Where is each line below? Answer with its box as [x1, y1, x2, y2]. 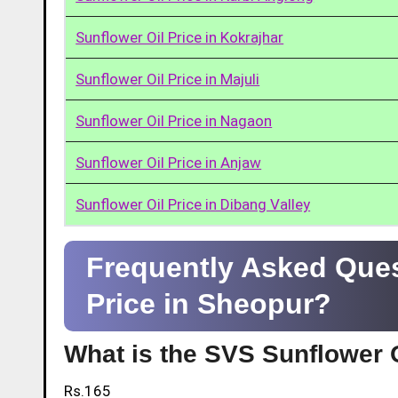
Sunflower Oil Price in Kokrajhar [76, 28, 284, 46]
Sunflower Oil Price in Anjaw [76, 153, 262, 171]
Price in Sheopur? [86, 287, 331, 320]
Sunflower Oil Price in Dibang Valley [76, 195, 311, 213]
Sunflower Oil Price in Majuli [76, 69, 260, 88]
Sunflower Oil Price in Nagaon [76, 111, 273, 130]
